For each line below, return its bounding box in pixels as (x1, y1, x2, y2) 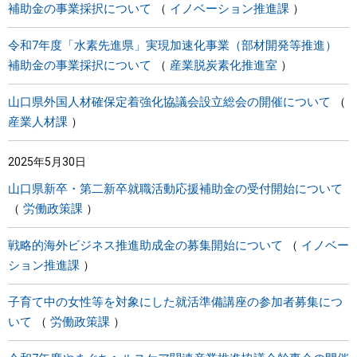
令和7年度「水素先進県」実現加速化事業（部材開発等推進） (8, 38, 337, 53)
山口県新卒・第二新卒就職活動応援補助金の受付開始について (8, 182, 343, 196)
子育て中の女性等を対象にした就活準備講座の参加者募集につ (8, 295, 343, 309)
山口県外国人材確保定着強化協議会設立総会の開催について (8, 95, 331, 109)
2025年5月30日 (8, 155, 86, 168)
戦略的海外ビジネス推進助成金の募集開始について (8, 238, 283, 253)
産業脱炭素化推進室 (170, 58, 277, 73)
